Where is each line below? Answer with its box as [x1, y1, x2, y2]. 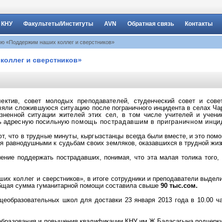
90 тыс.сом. [161, 182, 198, 189]
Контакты [185, 20, 213, 27]
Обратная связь [127, 20, 174, 27]
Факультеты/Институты [23, 20, 93, 27]
